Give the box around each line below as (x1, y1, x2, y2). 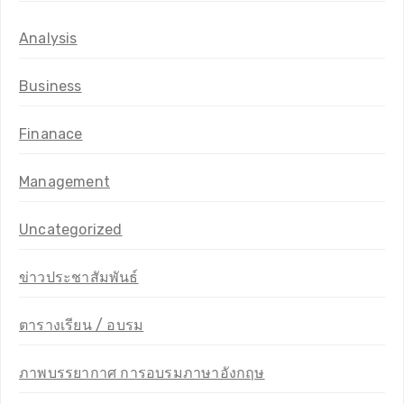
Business (19, 77, 82, 95)
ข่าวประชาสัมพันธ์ (19, 268, 139, 286)
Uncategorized (19, 220, 123, 238)
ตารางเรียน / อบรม (19, 316, 144, 334)
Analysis (19, 29, 78, 47)
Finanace (19, 124, 83, 142)
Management (19, 172, 110, 190)
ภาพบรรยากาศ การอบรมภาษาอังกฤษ (19, 363, 265, 381)
